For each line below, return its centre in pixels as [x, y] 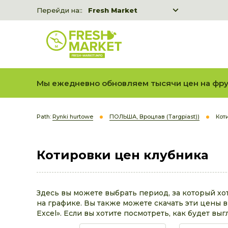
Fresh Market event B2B [133, 39]
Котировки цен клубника [122, 155]
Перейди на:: [60, 10]
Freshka [103, 24]
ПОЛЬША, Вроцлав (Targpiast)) [154, 117]
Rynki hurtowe [73, 117]
